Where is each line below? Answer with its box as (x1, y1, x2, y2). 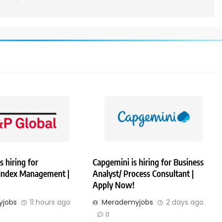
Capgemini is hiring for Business (93, 157, 204, 168)
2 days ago (166, 197, 204, 208)
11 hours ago (29, 197, 70, 208)
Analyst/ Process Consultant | (93, 168, 194, 179)
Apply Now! (93, 179, 135, 191)
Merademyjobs (102, 197, 154, 208)
